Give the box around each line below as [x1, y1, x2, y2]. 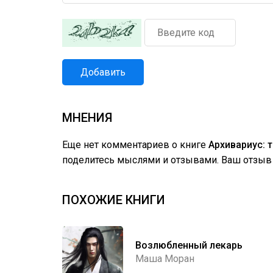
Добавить [80, 66, 126, 78]
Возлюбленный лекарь [135, 239, 243, 251]
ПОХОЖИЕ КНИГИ [62, 193, 165, 207]
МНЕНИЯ [62, 110, 112, 125]
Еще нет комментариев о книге [62, 139, 208, 151]
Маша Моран [135, 252, 194, 264]
